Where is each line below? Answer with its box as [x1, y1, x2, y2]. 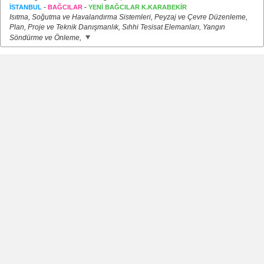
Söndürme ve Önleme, [9, 34, 83, 42]
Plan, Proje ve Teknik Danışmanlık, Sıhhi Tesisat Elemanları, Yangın [9, 23, 225, 31]
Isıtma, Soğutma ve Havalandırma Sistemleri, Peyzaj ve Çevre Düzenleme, [9, 13, 247, 21]
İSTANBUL [9, 4, 42, 11]
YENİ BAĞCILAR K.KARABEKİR [88, 4, 187, 11]
